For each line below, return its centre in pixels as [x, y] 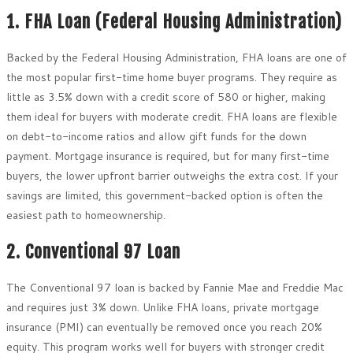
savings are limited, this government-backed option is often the [165, 196]
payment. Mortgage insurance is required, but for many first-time [168, 156]
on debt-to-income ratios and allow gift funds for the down [156, 137]
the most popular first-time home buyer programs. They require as [172, 78]
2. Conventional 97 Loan [93, 251]
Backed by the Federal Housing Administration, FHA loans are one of [176, 58]
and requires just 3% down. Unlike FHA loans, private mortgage [163, 307]
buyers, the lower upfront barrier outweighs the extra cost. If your [172, 176]
